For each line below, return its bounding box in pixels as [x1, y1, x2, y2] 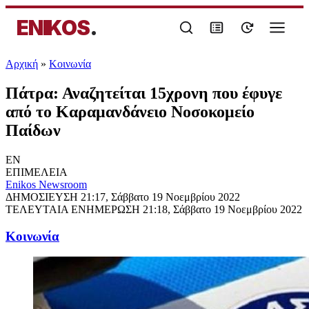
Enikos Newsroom [6, 178, 87, 190]
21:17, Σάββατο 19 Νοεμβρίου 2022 [81, 190, 240, 203]
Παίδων [6, 121, 61, 139]
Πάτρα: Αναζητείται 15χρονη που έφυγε [6, 83, 282, 102]
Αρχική [6, 58, 38, 70]
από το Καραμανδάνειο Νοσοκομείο [6, 102, 255, 121]
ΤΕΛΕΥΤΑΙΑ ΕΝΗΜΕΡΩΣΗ [6, 203, 143, 215]
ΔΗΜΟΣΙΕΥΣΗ [6, 190, 81, 203]
